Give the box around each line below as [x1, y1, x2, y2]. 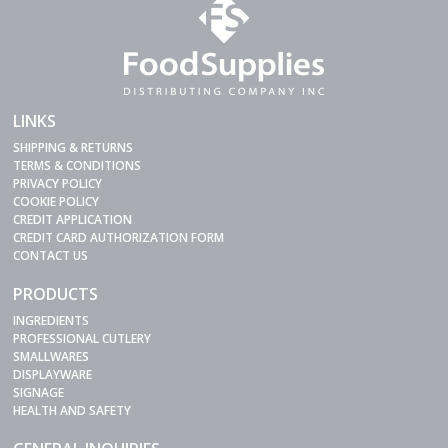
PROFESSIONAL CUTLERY [13, 330, 152, 348]
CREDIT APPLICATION [13, 211, 133, 229]
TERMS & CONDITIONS [13, 157, 142, 175]
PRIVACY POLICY [13, 175, 103, 193]
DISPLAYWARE [13, 366, 93, 384]
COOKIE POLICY [13, 193, 100, 211]
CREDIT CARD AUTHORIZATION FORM [13, 229, 225, 247]
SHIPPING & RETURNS [13, 139, 134, 157]
